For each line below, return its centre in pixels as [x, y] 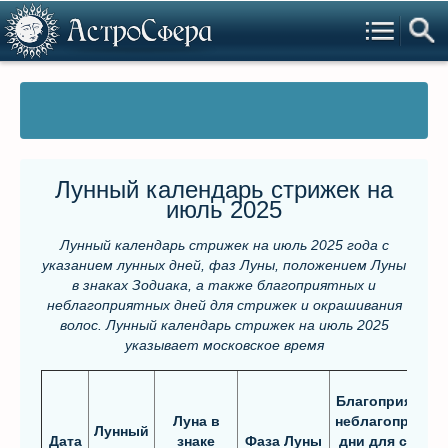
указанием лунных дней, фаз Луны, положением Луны [224, 265]
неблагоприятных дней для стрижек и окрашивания [224, 305]
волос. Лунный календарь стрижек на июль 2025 [224, 325]
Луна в [196, 421]
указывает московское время [224, 345]
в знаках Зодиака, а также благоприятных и [224, 285]
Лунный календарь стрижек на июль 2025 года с [224, 245]
